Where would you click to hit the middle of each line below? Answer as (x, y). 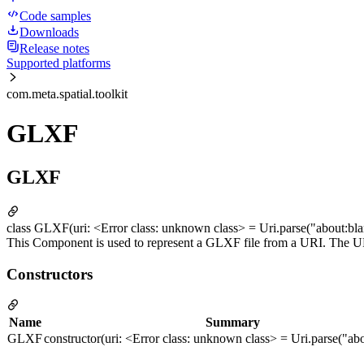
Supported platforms (58, 63)
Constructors (50, 274)
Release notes (54, 48)
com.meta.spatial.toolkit (67, 94)
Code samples (55, 16)
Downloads (49, 32)
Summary (233, 323)
